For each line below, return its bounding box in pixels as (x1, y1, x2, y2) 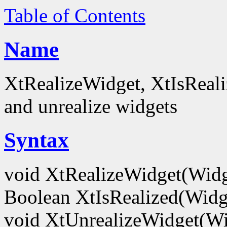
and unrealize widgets (4, 95, 177, 117)
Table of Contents (4, 5, 145, 26)
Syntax (4, 128, 69, 152)
